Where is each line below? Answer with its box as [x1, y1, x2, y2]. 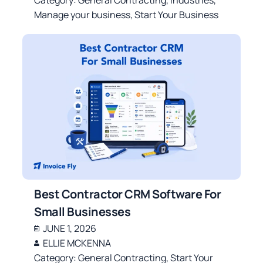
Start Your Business [134, 8, 219, 21]
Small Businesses [34, 203, 131, 220]
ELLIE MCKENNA [43, 236, 112, 249]
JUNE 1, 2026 [43, 221, 97, 235]
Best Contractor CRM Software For [34, 186, 221, 202]
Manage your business [34, 8, 131, 21]
